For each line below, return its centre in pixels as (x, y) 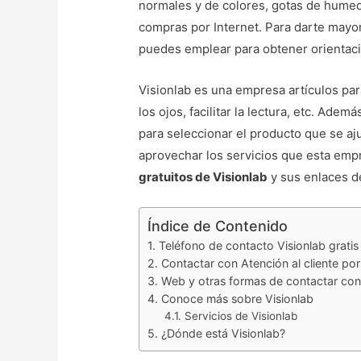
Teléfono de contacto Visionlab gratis (259, 246)
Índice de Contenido (218, 226)
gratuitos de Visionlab (203, 177)
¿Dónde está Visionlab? (224, 334)
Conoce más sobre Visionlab (238, 299)
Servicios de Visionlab (241, 316)
